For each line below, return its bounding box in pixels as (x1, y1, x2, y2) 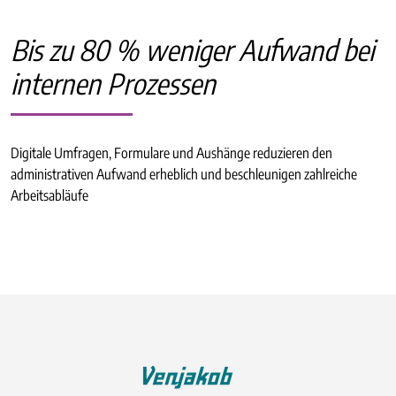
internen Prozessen (11, 65, 216, 101)
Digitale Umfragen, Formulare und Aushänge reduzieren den (11, 143, 332, 162)
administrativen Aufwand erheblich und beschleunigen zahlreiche (11, 164, 357, 183)
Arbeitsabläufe (11, 186, 88, 204)
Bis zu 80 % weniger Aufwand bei (11, 31, 374, 67)
